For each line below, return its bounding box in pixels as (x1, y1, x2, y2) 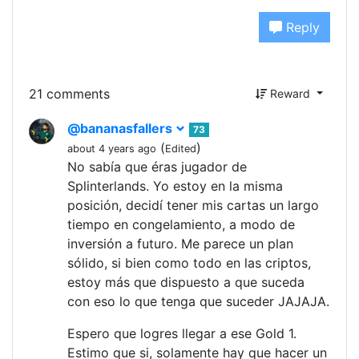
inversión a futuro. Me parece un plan (67, 236, 293, 252)
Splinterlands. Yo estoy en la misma (67, 178, 283, 194)
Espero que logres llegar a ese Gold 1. (67, 325, 296, 341)
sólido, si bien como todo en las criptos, (67, 255, 311, 271)
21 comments (29, 85, 110, 102)
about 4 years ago (67, 143, 156, 155)
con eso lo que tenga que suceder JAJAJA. (67, 293, 329, 309)
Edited (165, 143, 196, 155)
